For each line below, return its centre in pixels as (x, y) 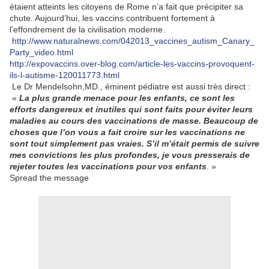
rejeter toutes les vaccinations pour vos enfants (108, 167)
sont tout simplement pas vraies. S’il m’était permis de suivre (134, 144)
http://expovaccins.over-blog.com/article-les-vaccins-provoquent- (132, 64)
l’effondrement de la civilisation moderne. (87, 30)
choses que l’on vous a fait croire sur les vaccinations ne (127, 132)
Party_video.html (41, 53)
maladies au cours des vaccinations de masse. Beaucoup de (134, 121)
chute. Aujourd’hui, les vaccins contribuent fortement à (112, 18)
